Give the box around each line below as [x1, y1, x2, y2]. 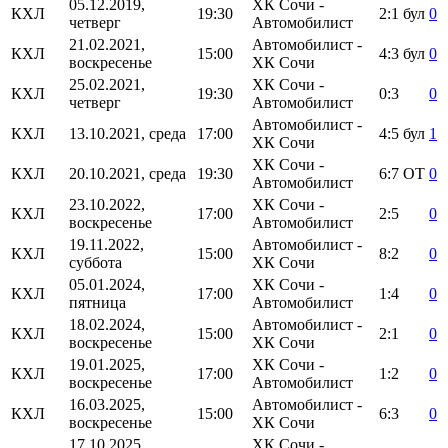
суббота [69, 254, 122, 272]
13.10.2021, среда [69, 125, 186, 143]
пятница [69, 294, 126, 312]
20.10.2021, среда [69, 165, 186, 183]
